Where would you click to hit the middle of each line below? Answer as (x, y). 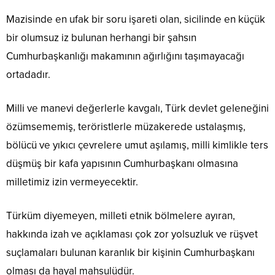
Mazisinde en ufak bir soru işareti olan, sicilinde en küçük (136, 20)
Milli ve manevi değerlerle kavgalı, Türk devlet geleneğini (137, 109)
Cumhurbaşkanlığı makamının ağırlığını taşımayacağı (125, 56)
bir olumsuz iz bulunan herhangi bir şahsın (101, 38)
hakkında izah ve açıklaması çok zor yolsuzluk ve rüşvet (132, 234)
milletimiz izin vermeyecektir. (72, 182)
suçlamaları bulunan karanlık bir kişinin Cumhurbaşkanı (130, 253)
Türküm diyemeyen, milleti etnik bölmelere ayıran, (121, 216)
